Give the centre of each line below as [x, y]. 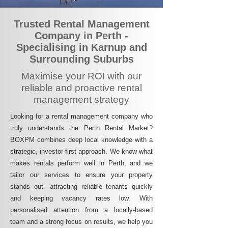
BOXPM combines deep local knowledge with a [81, 140]
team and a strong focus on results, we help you [81, 222]
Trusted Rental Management [81, 24]
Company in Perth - [81, 36]
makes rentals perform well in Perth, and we [81, 163]
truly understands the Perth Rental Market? [81, 128]
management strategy [81, 99]
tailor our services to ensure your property [81, 175]
